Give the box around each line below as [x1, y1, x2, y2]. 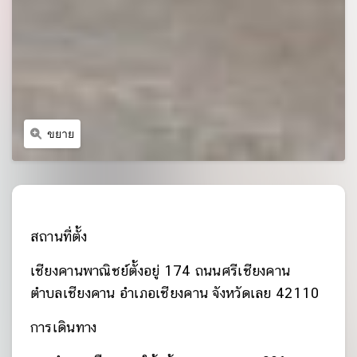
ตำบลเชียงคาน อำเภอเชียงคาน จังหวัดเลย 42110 [29, 284, 320, 301]
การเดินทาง [29, 318, 97, 335]
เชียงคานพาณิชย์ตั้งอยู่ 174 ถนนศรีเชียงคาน [29, 261, 291, 279]
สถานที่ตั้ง [29, 227, 87, 245]
